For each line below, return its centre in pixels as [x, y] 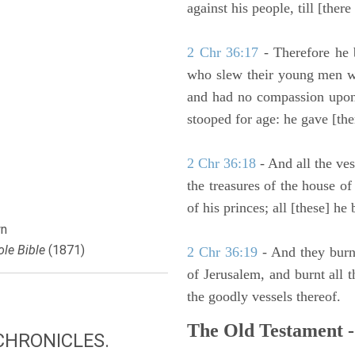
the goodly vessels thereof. [264, 296]
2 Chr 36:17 [223, 52]
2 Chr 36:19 [222, 252]
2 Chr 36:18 [221, 163]
